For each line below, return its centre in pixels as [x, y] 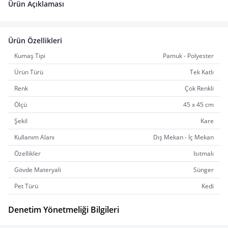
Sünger [204, 170]
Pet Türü [26, 186]
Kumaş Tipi [30, 56]
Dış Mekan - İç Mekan [183, 137]
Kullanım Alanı [34, 137]
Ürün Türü [29, 72]
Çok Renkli [199, 88]
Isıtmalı [204, 153]
